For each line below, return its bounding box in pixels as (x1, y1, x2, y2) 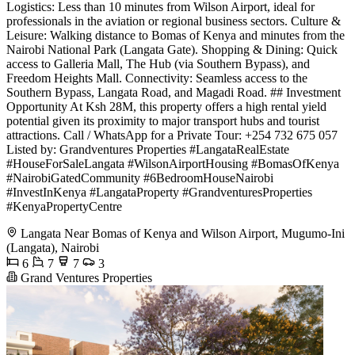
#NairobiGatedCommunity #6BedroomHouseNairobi (6, 170, 273, 185)
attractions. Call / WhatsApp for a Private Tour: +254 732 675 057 (6, 128, 338, 142)
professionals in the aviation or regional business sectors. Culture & (6, 13, 341, 28)
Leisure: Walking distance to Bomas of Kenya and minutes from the (6, 28, 345, 42)
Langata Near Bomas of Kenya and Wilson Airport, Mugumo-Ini (21, 226, 345, 240)
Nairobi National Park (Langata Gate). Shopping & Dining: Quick (6, 42, 338, 56)
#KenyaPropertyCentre (6, 199, 122, 213)
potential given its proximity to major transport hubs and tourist (6, 113, 319, 128)
